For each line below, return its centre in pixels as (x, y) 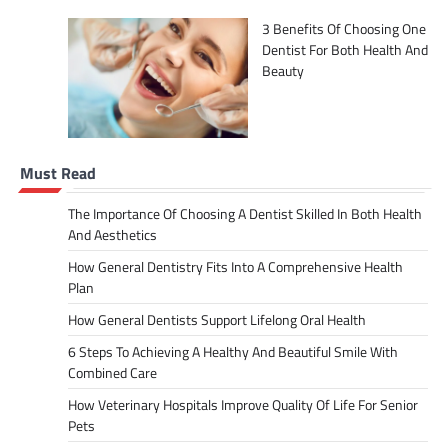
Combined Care (112, 372)
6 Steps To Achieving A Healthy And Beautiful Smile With (233, 351)
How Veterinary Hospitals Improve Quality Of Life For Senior (243, 404)
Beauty (283, 70)
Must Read (58, 172)
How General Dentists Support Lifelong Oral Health (217, 319)
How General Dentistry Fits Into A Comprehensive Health (235, 266)
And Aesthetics (112, 234)
